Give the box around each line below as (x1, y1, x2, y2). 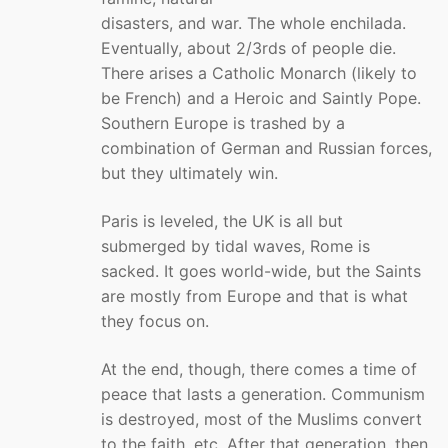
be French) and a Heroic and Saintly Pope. (101, 88, 421, 109)
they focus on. (101, 310, 209, 331)
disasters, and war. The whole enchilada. (101, 13, 406, 34)
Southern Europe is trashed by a (101, 113, 345, 134)
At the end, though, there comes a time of (101, 358, 417, 379)
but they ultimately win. (101, 163, 278, 184)
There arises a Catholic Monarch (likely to (101, 63, 417, 84)
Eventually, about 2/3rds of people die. (101, 38, 396, 59)
